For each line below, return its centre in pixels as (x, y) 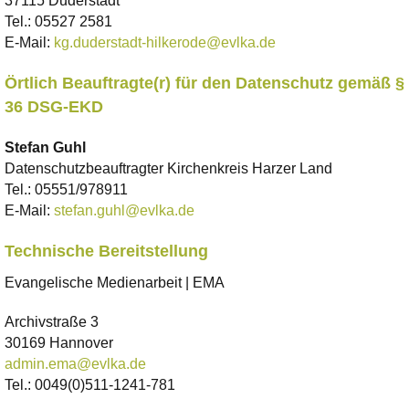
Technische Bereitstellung (106, 252)
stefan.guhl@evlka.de (124, 211)
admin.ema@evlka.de (75, 364)
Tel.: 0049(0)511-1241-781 (90, 385)
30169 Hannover (59, 343)
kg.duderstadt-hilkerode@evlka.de (165, 43)
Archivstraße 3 (52, 322)
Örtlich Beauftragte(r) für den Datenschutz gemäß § (204, 84)
